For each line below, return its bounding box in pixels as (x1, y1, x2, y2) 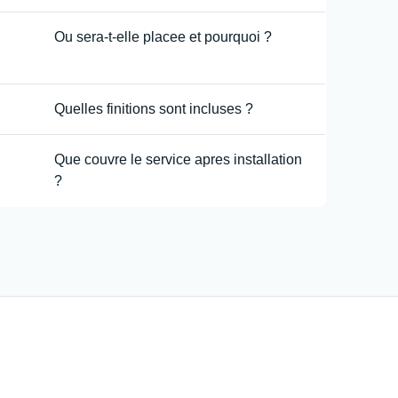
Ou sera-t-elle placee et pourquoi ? (53, 28, 272, 44)
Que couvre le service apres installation (53, 151, 302, 167)
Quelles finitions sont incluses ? (53, 100, 253, 116)
